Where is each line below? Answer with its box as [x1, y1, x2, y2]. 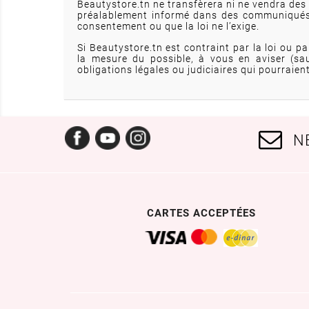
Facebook [90, 126, 137, 139]
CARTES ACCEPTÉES [146, 207, 256, 220]
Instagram [150, 126, 200, 139]
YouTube [120, 126, 163, 139]
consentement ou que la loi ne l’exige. [77, 21, 259, 32]
